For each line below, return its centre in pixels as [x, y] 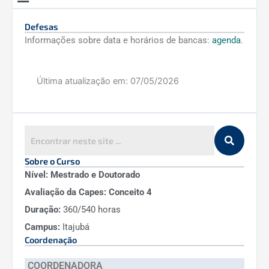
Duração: [43, 209]
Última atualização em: [82, 81]
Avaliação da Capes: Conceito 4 [88, 192]
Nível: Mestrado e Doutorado [82, 174]
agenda [226, 41]
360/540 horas [91, 209]
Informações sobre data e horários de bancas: [118, 41]
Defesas [41, 27]
